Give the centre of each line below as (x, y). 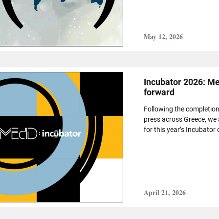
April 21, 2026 (164, 193)
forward (159, 92)
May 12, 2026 (163, 37)
